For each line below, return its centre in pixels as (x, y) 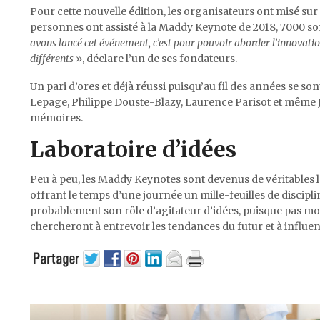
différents (52, 58)
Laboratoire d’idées (133, 149)
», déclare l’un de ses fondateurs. (155, 58)
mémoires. (56, 117)
